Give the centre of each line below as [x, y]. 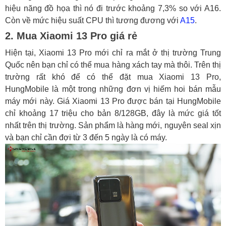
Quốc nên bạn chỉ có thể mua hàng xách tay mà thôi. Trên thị [113, 65]
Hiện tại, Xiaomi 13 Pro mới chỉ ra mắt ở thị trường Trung [113, 52]
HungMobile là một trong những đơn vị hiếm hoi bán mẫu [113, 89]
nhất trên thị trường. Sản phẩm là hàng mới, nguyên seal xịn [113, 125]
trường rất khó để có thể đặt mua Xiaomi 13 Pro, [113, 77]
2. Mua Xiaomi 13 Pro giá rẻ [71, 36]
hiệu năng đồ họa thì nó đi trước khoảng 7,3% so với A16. [113, 8]
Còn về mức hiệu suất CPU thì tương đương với [93, 20]
